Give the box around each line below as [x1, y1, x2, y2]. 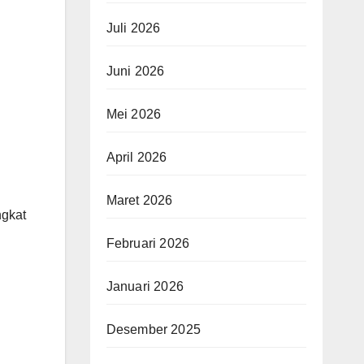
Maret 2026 [106, 193, 173, 207]
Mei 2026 [106, 106, 162, 121]
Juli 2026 [106, 20, 161, 35]
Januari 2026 [106, 279, 184, 293]
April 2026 [106, 149, 167, 164]
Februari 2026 [106, 236, 190, 250]
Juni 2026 [106, 63, 165, 78]
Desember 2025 [106, 322, 201, 336]
